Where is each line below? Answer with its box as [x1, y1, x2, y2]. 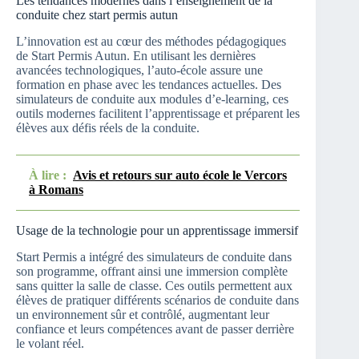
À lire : [29, 168, 67, 183]
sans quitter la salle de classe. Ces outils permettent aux [16, 278, 292, 292]
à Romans [29, 183, 83, 197]
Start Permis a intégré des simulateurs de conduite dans [16, 249, 292, 264]
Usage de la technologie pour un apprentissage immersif [16, 224, 298, 238]
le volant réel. [16, 336, 84, 350]
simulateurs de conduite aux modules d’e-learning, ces [16, 92, 288, 107]
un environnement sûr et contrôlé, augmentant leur [16, 307, 269, 321]
